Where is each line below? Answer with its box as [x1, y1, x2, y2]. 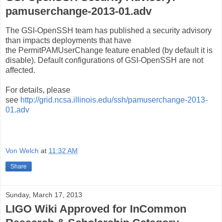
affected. [5, 65, 37, 74]
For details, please [5, 85, 70, 94]
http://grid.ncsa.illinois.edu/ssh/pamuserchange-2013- [20, 95, 208, 104]
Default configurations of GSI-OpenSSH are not [38, 55, 203, 64]
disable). [5, 55, 38, 64]
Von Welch [5, 147, 39, 155]
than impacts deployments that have [5, 36, 131, 45]
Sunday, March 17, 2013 [5, 191, 82, 199]
